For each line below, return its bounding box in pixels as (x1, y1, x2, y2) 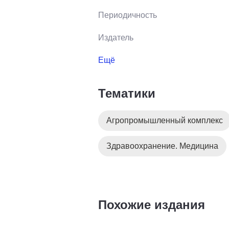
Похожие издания (98, 197, 205, 212)
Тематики (98, 86, 155, 100)
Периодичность (98, 10, 157, 19)
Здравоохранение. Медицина (106, 141, 218, 150)
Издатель (98, 33, 133, 42)
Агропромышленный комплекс (106, 116, 223, 125)
